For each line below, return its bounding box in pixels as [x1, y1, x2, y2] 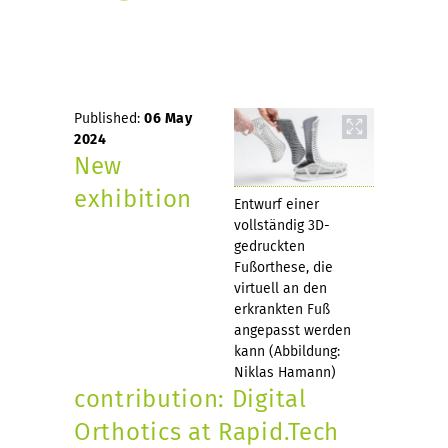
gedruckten [234, 237, 305, 255]
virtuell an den [234, 279, 327, 297]
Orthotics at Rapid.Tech [74, 417, 340, 446]
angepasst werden [234, 321, 351, 339]
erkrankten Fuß [234, 300, 330, 318]
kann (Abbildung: [234, 342, 340, 360]
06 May [144, 109, 193, 127]
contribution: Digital [74, 384, 307, 413]
